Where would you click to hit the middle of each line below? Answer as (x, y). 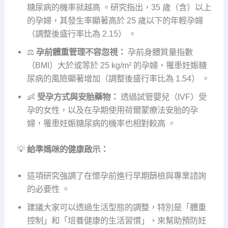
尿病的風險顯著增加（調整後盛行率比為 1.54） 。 (118, 79)
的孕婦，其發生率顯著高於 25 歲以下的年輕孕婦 (115, 21)
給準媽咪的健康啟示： (67, 149)
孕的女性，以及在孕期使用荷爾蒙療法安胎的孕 (112, 110)
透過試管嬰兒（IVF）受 (162, 97)
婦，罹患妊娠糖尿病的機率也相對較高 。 (101, 123)
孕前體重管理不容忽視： (81, 52)
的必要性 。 (48, 189)
